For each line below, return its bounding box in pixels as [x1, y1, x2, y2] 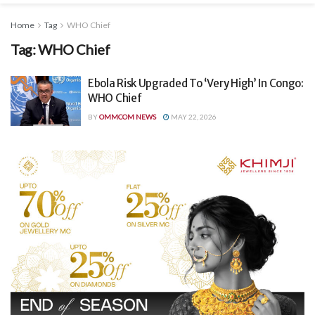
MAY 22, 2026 [169, 112, 217, 121]
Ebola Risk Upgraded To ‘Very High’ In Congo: [88, 76, 304, 90]
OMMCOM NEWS [99, 112, 156, 121]
